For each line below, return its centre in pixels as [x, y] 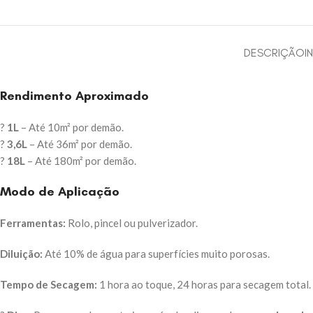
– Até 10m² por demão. [71, 128]
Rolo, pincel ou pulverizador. [132, 223]
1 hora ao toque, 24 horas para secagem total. [204, 285]
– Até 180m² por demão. [81, 161]
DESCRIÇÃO [274, 53]
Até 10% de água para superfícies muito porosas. [156, 254]
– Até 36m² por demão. [80, 144]
